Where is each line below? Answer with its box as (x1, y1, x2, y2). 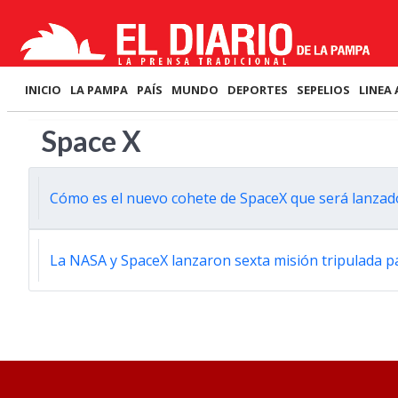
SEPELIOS (297, 82, 350, 98)
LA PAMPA (70, 82, 128, 98)
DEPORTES (227, 82, 288, 98)
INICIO (25, 82, 61, 98)
